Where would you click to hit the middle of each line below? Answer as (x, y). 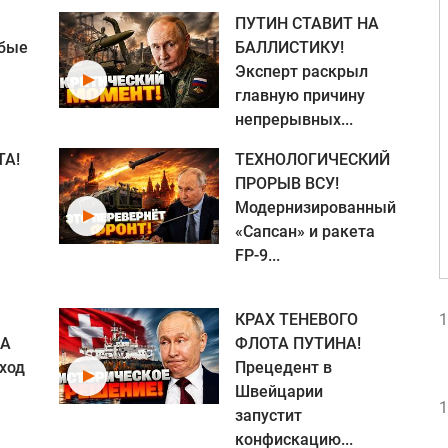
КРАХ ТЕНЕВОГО (296, 319)
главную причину (300, 95)
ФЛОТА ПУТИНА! (298, 343)
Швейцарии (279, 391)
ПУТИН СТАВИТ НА (307, 23)
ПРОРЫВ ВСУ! (287, 183)
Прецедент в (283, 367)
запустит (268, 415)
